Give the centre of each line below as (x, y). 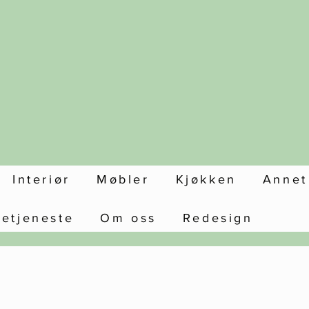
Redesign (218, 218)
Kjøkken (206, 179)
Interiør (41, 179)
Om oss (128, 218)
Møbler (123, 179)
